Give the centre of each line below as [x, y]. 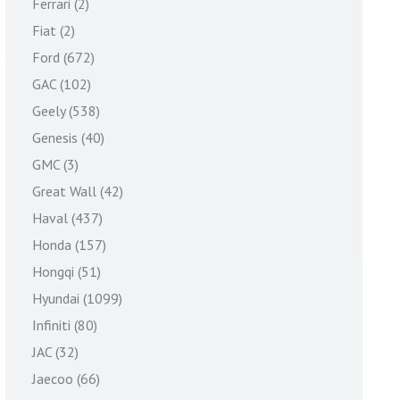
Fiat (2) [54, 30]
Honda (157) [69, 245]
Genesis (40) [68, 137]
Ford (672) [63, 57]
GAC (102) [62, 84]
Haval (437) [67, 218]
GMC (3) [55, 164]
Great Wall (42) [78, 191]
